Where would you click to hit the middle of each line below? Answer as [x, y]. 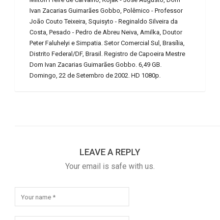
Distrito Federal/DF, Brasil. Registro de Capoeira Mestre [107, 54]
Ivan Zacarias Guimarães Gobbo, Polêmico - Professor [106, 11]
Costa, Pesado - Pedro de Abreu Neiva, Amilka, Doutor [106, 32]
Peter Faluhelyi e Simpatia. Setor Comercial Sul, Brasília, [107, 43]
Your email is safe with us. [110, 166]
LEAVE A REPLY [110, 152]
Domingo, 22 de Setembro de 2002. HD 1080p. [95, 76]
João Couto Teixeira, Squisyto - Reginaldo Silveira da [104, 22]
